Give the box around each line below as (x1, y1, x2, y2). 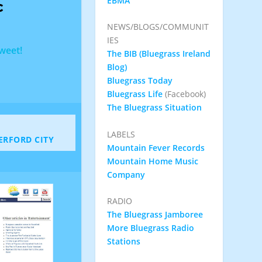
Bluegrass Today (106, 75, 173, 87)
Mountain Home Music (106, 155, 198, 167)
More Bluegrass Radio (106, 222, 194, 234)
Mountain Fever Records (106, 142, 205, 153)
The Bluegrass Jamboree (106, 209, 203, 220)
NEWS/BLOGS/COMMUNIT (106, 21, 209, 33)
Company (106, 168, 145, 180)
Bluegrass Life (106, 88, 163, 100)
